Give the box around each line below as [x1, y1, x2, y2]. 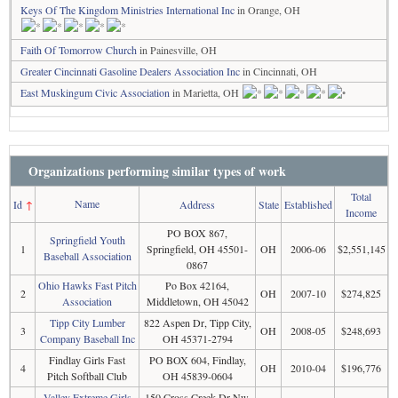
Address [179, 196, 215, 211]
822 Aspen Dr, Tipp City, [143, 314, 251, 330]
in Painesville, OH [137, 42, 217, 57]
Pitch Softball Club [47, 368, 127, 383]
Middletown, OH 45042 [146, 293, 249, 308]
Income [346, 204, 377, 219]
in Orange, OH [235, 2, 300, 17]
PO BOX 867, [167, 225, 227, 240]
